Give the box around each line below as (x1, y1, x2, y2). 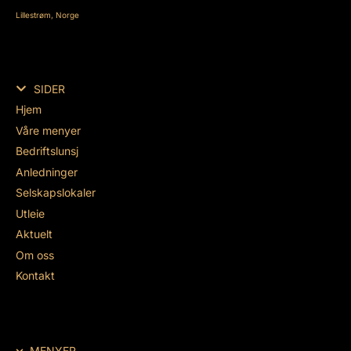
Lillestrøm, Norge (16, 9, 79, 20)
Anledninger (16, 165, 78, 179)
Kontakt (16, 269, 55, 283)
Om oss (16, 248, 54, 262)
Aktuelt (16, 227, 52, 241)
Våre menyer (16, 123, 81, 137)
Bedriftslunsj (16, 144, 78, 158)
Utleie (16, 206, 45, 220)
